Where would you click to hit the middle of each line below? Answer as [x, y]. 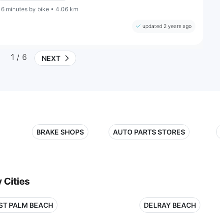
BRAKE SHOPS [60, 132]
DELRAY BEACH [170, 205]
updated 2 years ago [167, 26]
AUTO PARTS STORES [149, 132]
